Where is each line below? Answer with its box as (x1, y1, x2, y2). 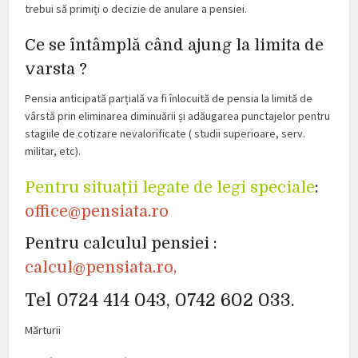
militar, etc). (25, 143, 82, 158)
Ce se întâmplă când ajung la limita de (25, 35, 324, 54)
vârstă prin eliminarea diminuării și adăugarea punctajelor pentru (25, 108, 331, 123)
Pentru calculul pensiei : (25, 233, 218, 253)
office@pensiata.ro (25, 201, 169, 221)
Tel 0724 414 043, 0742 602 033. (25, 289, 296, 310)
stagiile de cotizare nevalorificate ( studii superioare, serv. (25, 125, 306, 141)
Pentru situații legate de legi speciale (25, 177, 316, 197)
